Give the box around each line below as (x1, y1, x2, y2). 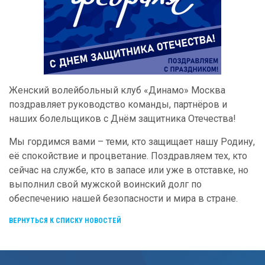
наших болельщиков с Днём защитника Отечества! (9, 113, 236, 124)
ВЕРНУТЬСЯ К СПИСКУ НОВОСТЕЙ (9, 216, 121, 225)
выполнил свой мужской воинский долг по (9, 179, 202, 190)
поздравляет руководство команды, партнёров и (9, 99, 227, 110)
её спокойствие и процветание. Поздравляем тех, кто (9, 150, 247, 161)
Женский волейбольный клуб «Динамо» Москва (9, 85, 225, 96)
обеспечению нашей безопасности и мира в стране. (9, 193, 238, 204)
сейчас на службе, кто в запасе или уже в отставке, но (9, 164, 248, 176)
